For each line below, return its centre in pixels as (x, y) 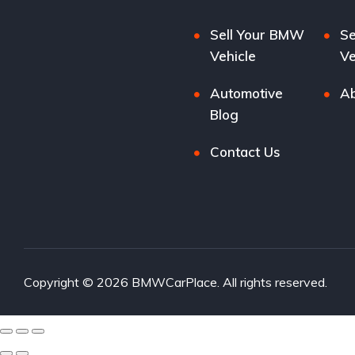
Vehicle (233, 56)
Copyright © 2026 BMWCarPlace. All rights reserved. (176, 282)
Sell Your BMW (258, 35)
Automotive (247, 94)
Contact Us (246, 152)
